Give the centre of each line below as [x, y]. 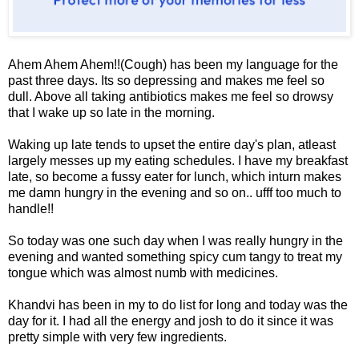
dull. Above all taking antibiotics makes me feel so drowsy [171, 97]
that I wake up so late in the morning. [111, 113]
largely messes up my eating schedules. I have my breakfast [178, 161]
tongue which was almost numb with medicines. [143, 273]
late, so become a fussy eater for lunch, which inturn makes [175, 177]
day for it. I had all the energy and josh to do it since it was [171, 321]
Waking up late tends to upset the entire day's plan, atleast [172, 145]
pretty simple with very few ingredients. [117, 337]
